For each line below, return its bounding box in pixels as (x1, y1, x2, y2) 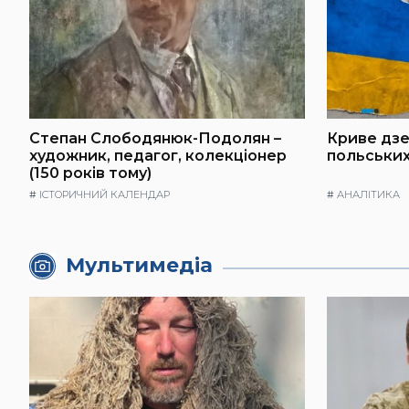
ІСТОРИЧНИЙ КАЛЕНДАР (39, 187, 170, 201)
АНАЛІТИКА (337, 187, 400, 201)
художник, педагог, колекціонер (29, 147, 287, 165)
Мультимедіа (66, 253, 214, 278)
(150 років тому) (29, 164, 152, 183)
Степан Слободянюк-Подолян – (29, 130, 281, 148)
